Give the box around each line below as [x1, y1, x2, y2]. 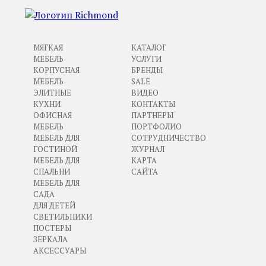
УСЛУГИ [131, 53, 161, 64]
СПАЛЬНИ [33, 166, 70, 177]
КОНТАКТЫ [131, 98, 175, 109]
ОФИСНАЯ [33, 109, 72, 121]
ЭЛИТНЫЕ [33, 87, 71, 98]
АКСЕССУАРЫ [33, 245, 86, 256]
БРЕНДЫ [131, 64, 163, 75]
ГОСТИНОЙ [33, 143, 77, 154]
